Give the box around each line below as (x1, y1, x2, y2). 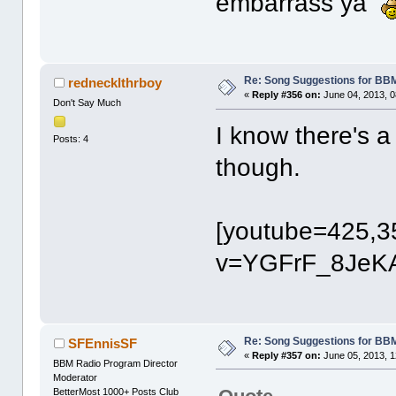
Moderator (53, 371, 98, 383)
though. (216, 154, 301, 182)
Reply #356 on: (252, 89, 322, 101)
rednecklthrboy (67, 75, 162, 91)
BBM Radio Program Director (53, 357, 179, 369)
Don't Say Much (53, 97, 122, 109)
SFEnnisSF (67, 335, 137, 351)
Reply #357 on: (252, 349, 322, 361)
